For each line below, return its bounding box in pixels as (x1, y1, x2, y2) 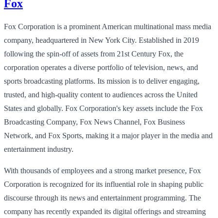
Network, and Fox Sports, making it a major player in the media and (4, 131, 213, 140)
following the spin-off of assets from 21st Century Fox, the (4, 49, 183, 58)
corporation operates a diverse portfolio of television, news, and (4, 63, 198, 72)
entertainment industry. (4, 145, 73, 153)
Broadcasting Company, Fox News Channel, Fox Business (4, 117, 185, 126)
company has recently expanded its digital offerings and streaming (4, 207, 206, 216)
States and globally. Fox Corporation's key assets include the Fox (4, 104, 203, 112)
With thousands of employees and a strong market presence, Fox (4, 166, 201, 175)
